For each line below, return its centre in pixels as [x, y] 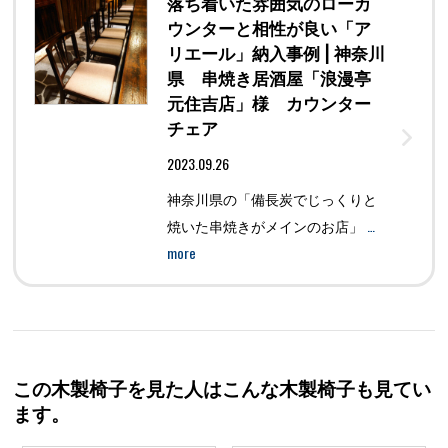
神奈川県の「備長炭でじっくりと [271, 200]
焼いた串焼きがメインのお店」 [266, 227]
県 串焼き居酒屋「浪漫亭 [268, 79]
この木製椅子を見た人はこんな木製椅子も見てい [222, 389]
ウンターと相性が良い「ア [268, 29]
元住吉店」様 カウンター [268, 104]
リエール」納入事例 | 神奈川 [275, 54]
